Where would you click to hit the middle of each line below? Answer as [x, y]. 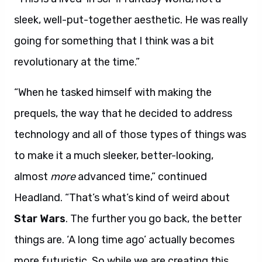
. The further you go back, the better [154, 219]
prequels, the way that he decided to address [123, 113]
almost [32, 177]
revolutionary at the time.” [77, 62]
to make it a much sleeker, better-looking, [114, 156]
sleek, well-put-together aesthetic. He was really [131, 20]
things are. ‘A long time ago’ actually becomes [124, 240]
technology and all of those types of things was [130, 135]
